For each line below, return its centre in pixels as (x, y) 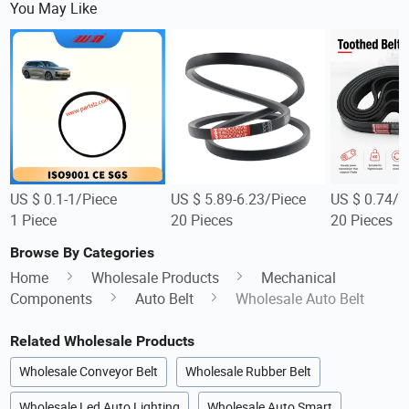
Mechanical (299, 278)
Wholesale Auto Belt (300, 299)
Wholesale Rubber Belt (249, 372)
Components (52, 299)
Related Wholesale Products (103, 341)
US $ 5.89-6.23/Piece (238, 199)
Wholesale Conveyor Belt (89, 372)
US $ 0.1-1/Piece (64, 199)
